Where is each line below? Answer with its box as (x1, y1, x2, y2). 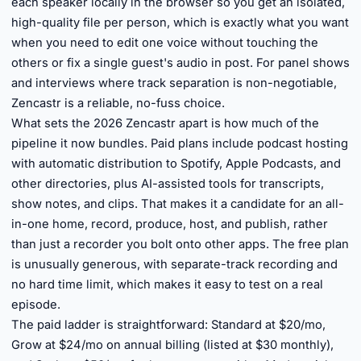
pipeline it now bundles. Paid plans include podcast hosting (11, 136, 348, 151)
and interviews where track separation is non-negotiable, (11, 76, 337, 90)
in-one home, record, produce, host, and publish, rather (11, 217, 328, 231)
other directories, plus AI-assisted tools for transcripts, (11, 176, 324, 191)
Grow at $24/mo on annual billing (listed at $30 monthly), (11, 338, 334, 352)
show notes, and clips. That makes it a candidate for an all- (11, 197, 344, 211)
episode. (11, 297, 60, 312)
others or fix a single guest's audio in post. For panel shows (11, 56, 350, 70)
